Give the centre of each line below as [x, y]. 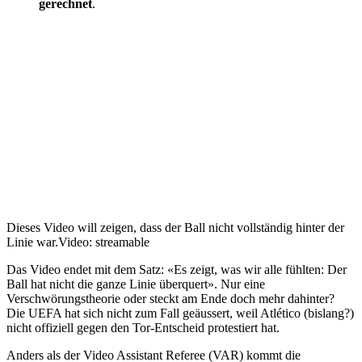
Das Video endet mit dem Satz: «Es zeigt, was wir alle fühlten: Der [177, 269]
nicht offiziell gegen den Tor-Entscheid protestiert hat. [143, 327]
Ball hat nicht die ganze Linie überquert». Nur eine [136, 284]
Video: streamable [104, 242]
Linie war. [32, 242]
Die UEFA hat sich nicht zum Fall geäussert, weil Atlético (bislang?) [180, 313]
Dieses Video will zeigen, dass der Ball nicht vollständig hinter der [175, 227]
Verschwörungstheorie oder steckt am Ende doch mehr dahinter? [170, 298]
